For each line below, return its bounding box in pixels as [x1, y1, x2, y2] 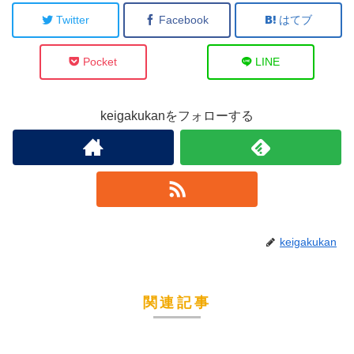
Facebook [159, 13, 209, 26]
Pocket [83, 55, 118, 68]
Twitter [55, 13, 89, 26]
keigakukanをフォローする [100, 108, 254, 122]
